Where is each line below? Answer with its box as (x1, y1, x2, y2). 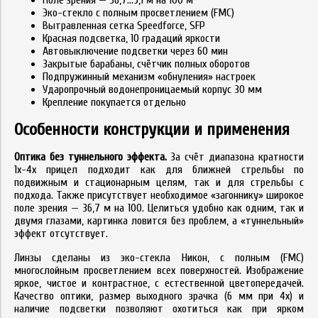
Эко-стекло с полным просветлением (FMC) (43, 6, 234, 19)
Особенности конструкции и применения (14, 120, 290, 139)
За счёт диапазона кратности (166, 150, 305, 163)
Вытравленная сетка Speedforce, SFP (43, 19, 205, 32)
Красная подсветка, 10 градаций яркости (43, 32, 220, 45)
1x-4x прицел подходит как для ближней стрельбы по (14, 163, 304, 176)
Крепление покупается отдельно (43, 96, 186, 109)
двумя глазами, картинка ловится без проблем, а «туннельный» (14, 214, 304, 227)
